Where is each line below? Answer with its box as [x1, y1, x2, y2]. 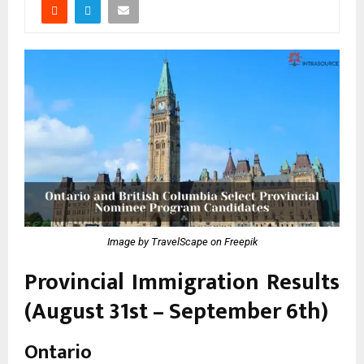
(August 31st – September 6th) [24, 292, 328, 331]
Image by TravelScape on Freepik [106, 236, 258, 249]
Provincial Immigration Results [24, 262, 340, 301]
